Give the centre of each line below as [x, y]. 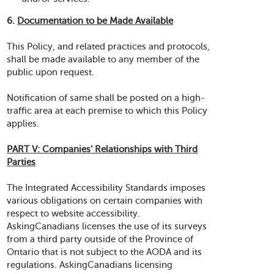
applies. [23, 124]
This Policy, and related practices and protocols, [109, 46]
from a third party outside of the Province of [100, 239]
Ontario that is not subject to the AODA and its [105, 252]
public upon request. [51, 72]
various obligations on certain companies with [105, 201]
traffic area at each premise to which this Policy [107, 111]
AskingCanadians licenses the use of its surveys [107, 226]
